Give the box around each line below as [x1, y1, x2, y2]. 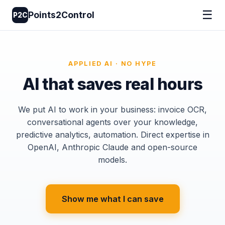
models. [98, 155, 127, 165]
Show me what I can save [61, 194, 164, 204]
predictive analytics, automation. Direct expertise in [16, 130, 209, 140]
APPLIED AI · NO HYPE [68, 60, 157, 67]
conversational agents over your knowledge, [27, 117, 198, 127]
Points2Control [28, 10, 94, 20]
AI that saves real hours [22, 74, 203, 94]
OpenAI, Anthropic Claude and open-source [28, 142, 197, 152]
